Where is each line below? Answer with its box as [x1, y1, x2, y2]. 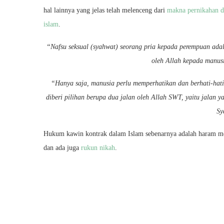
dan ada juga [43, 144, 81, 151]
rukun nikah [81, 144, 115, 151]
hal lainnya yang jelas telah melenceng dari [43, 6, 167, 14]
